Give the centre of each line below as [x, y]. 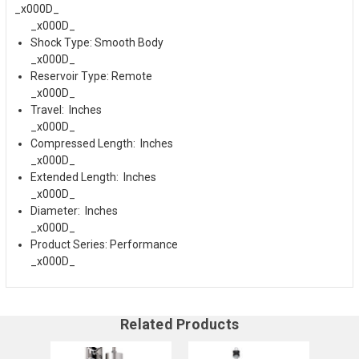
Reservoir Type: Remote [91, 76]
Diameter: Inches [74, 210]
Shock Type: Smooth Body [97, 42]
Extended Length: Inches [93, 177]
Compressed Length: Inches [102, 143]
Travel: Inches [66, 109]
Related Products [179, 324]
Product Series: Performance [104, 244]
